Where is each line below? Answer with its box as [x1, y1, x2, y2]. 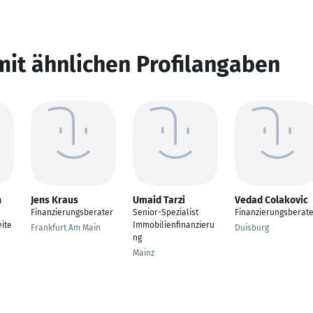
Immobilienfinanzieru [133, 220, 214, 230]
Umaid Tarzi [133, 194, 185, 206]
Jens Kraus [31, 194, 78, 206]
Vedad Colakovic [235, 194, 308, 206]
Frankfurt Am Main [31, 223, 101, 233]
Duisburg [235, 223, 269, 233]
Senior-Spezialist [133, 208, 198, 217]
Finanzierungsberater [31, 208, 113, 217]
